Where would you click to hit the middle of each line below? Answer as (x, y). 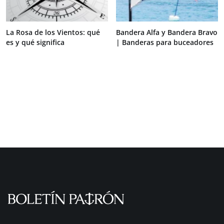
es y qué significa (35, 42)
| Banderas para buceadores (165, 42)
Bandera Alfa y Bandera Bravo (167, 32)
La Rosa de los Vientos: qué (53, 32)
